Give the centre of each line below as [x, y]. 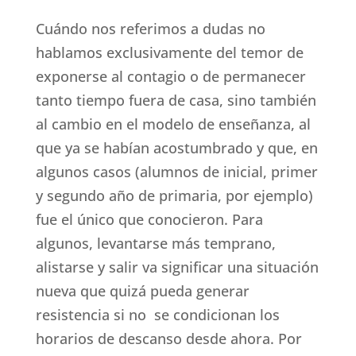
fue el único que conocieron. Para [149, 220]
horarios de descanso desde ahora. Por [168, 339]
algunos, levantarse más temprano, [155, 244]
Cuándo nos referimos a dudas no [150, 29]
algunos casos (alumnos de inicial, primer [176, 172]
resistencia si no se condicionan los [157, 315]
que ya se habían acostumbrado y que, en [176, 148]
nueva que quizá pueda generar [142, 291]
